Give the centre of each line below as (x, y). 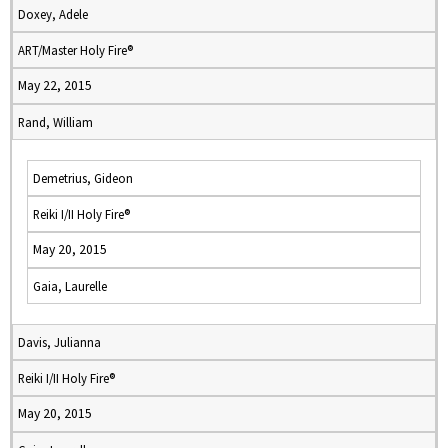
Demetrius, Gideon (83, 178)
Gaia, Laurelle (70, 286)
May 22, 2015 (55, 85)
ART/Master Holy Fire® (75, 50)
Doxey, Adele (53, 14)
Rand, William (55, 122)
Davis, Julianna (59, 342)
